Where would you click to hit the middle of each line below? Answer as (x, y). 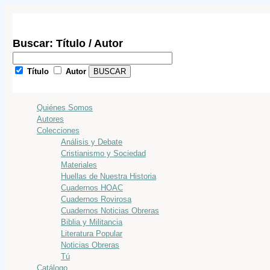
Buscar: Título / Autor (68, 43)
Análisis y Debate (92, 142)
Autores (50, 119)
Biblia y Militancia (92, 222)
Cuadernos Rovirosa (96, 199)
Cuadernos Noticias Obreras (110, 210)
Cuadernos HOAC (92, 187)
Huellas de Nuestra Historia (108, 176)
